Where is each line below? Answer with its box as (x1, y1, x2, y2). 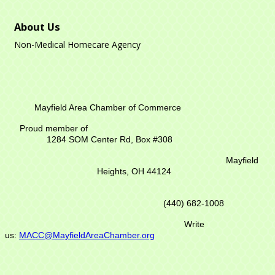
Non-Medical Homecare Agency (14, 38, 141, 50)
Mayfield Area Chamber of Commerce (5, 102, 181, 112)
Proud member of (5, 123, 269, 133)
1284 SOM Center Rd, (5, 134, 136, 144)
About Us (14, 20, 60, 34)
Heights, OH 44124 (97, 166, 171, 176)
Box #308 (136, 134, 172, 144)
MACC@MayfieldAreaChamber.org (19, 230, 155, 240)
